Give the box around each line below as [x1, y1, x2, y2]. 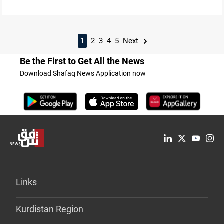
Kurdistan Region [16, 204, 83, 215]
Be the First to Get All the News [20, 56, 144, 66]
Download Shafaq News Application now [20, 69, 146, 77]
